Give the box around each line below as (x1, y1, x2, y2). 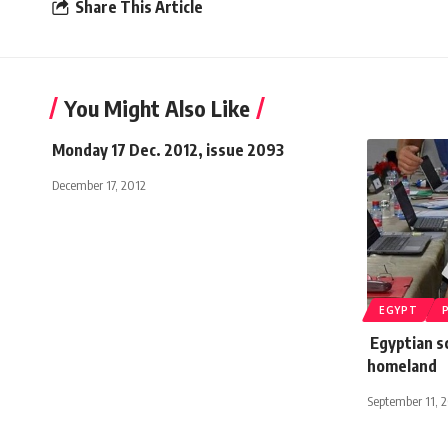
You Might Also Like (64, 94, 250, 123)
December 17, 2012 (52, 177, 146, 194)
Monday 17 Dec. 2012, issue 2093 (52, 140, 284, 161)
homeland (367, 356, 440, 377)
